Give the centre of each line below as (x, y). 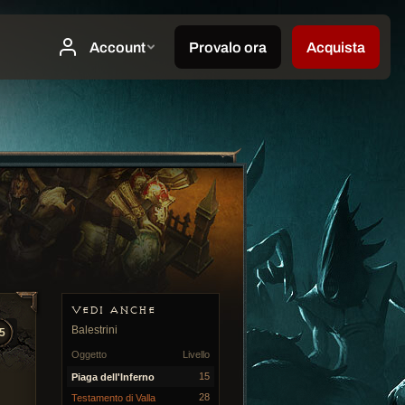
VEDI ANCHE (113, 310)
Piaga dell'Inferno (113, 377)
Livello (196, 354)
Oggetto (89, 354)
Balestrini (94, 330)
